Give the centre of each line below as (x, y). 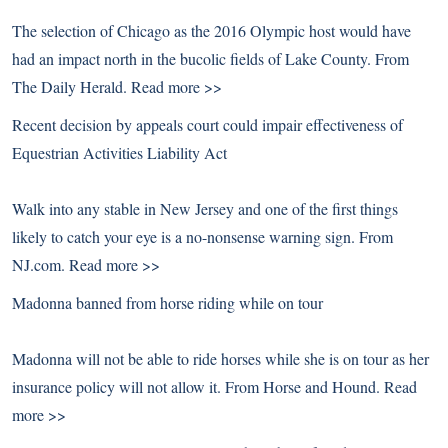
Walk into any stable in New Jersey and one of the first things (205, 208)
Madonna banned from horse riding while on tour (167, 302)
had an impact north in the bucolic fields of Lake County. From (210, 58)
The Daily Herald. (71, 86)
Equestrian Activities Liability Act (119, 152)
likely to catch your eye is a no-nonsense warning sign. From (202, 236)
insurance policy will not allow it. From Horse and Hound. (198, 386)
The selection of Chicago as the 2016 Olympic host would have (211, 30)
